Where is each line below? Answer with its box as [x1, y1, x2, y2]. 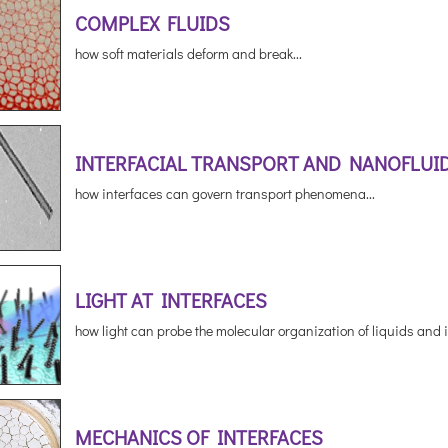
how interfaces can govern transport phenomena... [74, 184, 375, 203]
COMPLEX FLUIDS [74, 10, 230, 36]
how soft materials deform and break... [74, 44, 302, 63]
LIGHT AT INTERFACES [74, 287, 267, 313]
